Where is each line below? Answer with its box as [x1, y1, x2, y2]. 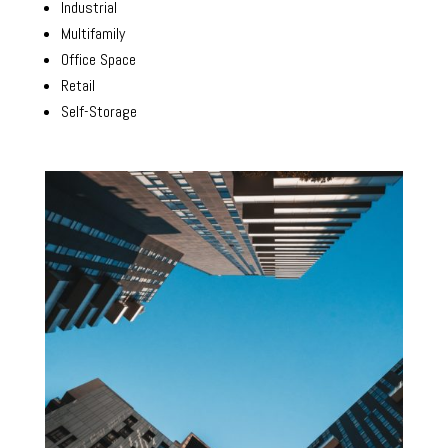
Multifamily [60, 22, 125, 44]
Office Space [60, 48, 136, 70]
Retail [60, 74, 95, 96]
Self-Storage [60, 100, 137, 122]
